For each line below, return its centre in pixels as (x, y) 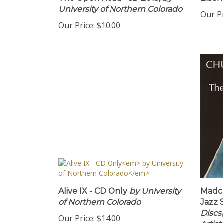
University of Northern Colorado (120, 11)
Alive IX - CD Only (93, 193)
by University (154, 193)
